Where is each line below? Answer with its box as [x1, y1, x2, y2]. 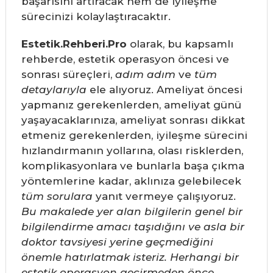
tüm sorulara [21, 190, 93, 203]
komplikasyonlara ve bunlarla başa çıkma [21, 160, 244, 172]
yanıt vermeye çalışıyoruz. [92, 190, 236, 203]
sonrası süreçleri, [21, 68, 115, 81]
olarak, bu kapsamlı [126, 38, 233, 51]
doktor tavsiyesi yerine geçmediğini [21, 236, 213, 249]
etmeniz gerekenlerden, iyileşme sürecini [21, 129, 247, 142]
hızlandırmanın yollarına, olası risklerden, [21, 144, 243, 157]
